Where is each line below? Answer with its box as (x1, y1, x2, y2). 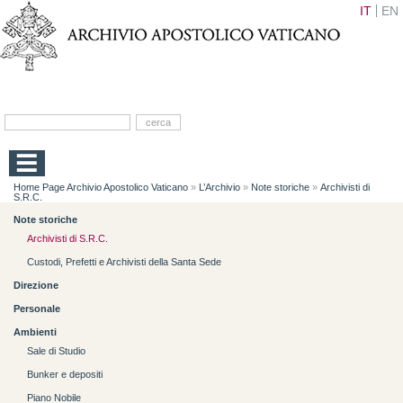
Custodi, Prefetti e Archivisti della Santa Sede (27, 256, 221, 268)
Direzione (13, 280, 58, 291)
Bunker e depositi (27, 369, 103, 381)
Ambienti (13, 327, 57, 338)
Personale (13, 303, 60, 315)
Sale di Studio (27, 345, 85, 357)
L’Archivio (199, 182, 240, 193)
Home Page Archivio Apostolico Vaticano (13, 182, 188, 193)
